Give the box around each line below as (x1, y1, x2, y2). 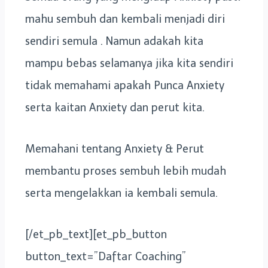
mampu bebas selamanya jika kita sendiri (25, 56, 233, 70)
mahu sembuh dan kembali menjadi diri (25, 12, 225, 26)
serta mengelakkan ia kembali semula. (25, 186, 218, 200)
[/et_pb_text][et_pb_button (25, 227, 167, 241)
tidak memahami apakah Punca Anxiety (25, 78, 224, 92)
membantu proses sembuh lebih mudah (25, 164, 226, 178)
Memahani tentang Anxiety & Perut (25, 142, 204, 156)
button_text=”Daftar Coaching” (25, 249, 186, 263)
